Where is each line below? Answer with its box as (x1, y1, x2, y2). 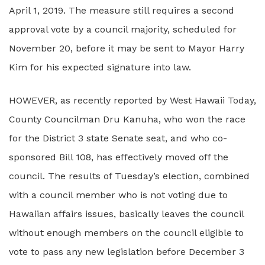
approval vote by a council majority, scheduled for (9, 24, 237, 35)
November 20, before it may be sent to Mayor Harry (9, 43, 244, 54)
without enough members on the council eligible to (9, 227, 244, 238)
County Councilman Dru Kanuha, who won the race (9, 114, 245, 125)
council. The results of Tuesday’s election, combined (9, 170, 250, 182)
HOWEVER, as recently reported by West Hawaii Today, (9, 95, 256, 106)
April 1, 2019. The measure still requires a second (9, 5, 234, 16)
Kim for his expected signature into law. (9, 62, 191, 73)
